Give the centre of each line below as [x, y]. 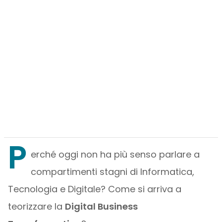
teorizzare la [36, 206]
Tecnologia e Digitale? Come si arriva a [94, 189]
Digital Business [101, 206]
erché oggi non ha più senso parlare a [115, 154]
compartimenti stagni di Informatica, [112, 172]
